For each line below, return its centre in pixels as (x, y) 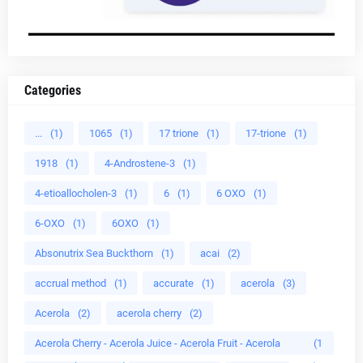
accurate (173, 283)
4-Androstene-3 (140, 163)
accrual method (70, 283)
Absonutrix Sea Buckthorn (94, 253)
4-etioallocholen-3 (76, 193)
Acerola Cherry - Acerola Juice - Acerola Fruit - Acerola (158, 343)
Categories (53, 90)
